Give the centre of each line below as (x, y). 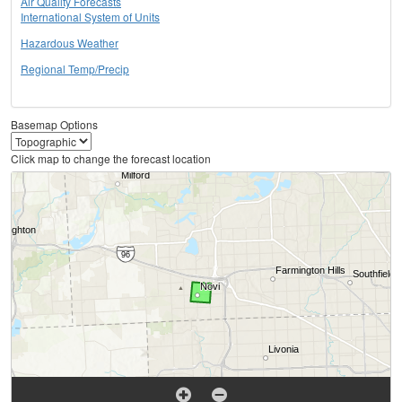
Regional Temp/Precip (75, 69)
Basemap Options (54, 125)
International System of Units (90, 17)
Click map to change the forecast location (111, 159)
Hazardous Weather (70, 43)
